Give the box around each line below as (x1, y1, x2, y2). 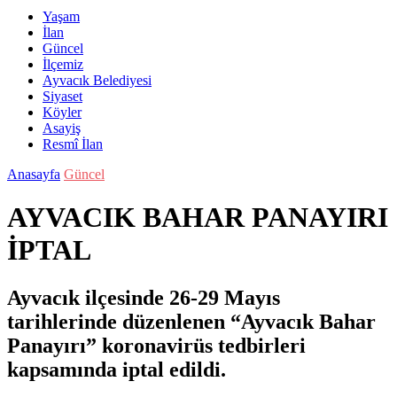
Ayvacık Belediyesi (43, 73, 152, 88)
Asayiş (43, 121, 81, 136)
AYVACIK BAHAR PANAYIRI (7, 201, 388, 234)
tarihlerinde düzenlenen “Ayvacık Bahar (7, 309, 376, 333)
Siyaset (43, 89, 82, 104)
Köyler (43, 105, 82, 120)
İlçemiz (43, 57, 83, 72)
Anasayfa (7, 167, 60, 182)
